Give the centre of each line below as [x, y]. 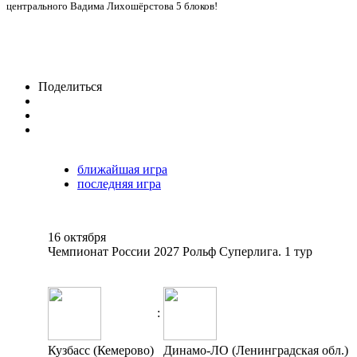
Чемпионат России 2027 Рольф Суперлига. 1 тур [180, 251]
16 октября [77, 237]
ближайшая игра [122, 169]
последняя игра [119, 184]
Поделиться [70, 86]
